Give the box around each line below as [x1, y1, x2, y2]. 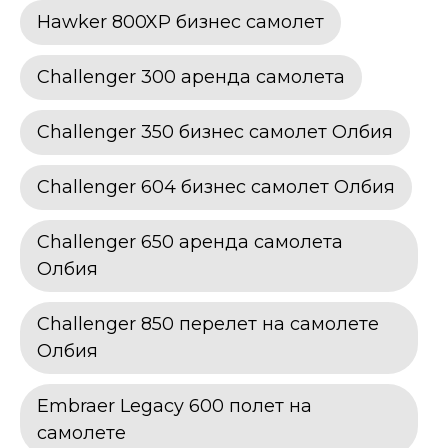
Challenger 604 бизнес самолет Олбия [37, 175, 395, 198]
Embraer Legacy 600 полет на [37, 394, 312, 417]
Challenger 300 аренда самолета [37, 65, 345, 88]
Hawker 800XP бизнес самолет [37, 10, 324, 33]
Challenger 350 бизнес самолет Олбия [37, 120, 393, 143]
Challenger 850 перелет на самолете [37, 312, 379, 335]
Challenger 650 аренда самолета [37, 230, 343, 253]
